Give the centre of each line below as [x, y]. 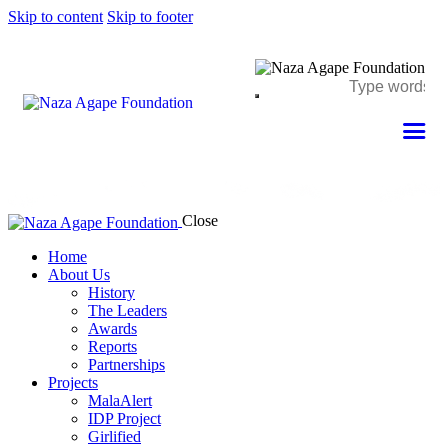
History [111, 292]
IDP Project [124, 418]
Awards [112, 328]
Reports [112, 346]
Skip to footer [150, 16]
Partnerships [126, 364]
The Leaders [127, 310]
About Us [79, 274]
